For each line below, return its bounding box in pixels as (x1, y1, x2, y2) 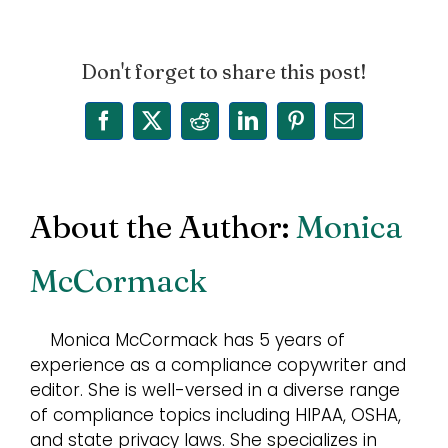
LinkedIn (246, 116, 320, 143)
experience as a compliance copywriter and (30, 353, 406, 378)
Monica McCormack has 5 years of (50, 328, 345, 353)
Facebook (102, 116, 192, 143)
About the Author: (30, 207, 296, 247)
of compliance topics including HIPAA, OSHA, (30, 403, 401, 428)
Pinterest (294, 116, 378, 143)
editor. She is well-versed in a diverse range (30, 378, 400, 403)
